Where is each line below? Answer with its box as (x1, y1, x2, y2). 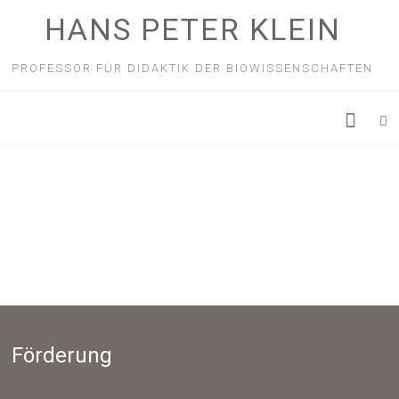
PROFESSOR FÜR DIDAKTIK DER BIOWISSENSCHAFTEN (12, 61, 374, 75)
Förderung (12, 343, 113, 368)
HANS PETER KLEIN (44, 12, 341, 47)
